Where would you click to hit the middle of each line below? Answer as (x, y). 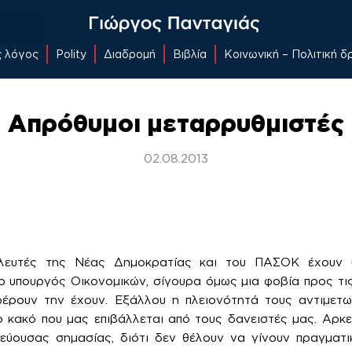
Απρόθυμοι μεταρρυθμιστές (176, 123)
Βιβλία (190, 53)
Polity (71, 53)
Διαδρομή (130, 53)
